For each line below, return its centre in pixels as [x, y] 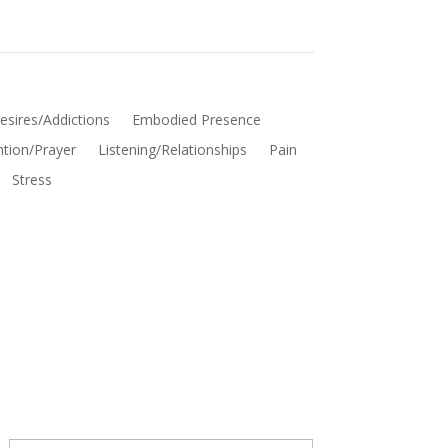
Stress [31, 180]
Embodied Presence [196, 120]
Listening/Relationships [172, 150]
